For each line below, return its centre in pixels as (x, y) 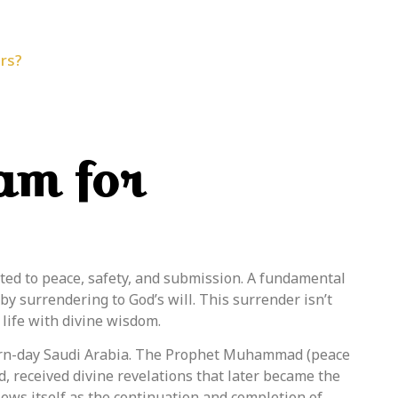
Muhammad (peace (285, 355)
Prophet (192, 355)
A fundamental (295, 278)
